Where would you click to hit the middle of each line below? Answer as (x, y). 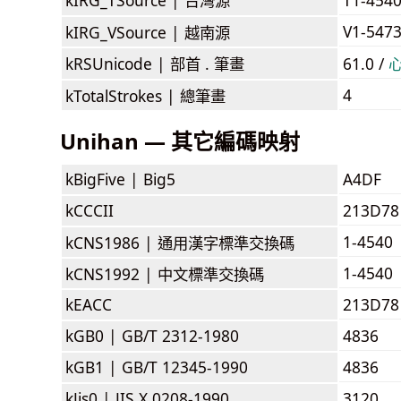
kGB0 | (94, 335)
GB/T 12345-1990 (185, 367)
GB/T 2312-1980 (180, 335)
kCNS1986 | (111, 242)
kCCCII (90, 210)
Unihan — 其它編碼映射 (180, 141)
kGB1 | (94, 367)
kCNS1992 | (111, 273)
